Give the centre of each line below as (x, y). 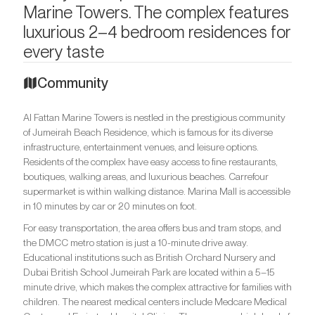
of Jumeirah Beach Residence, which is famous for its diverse (148, 132)
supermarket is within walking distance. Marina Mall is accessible (157, 191)
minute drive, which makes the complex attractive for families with (157, 287)
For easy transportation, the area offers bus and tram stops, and (152, 228)
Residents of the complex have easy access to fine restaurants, (150, 162)
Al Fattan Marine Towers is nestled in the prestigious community (154, 117)
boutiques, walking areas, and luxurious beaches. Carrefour (146, 176)
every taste (64, 52)
